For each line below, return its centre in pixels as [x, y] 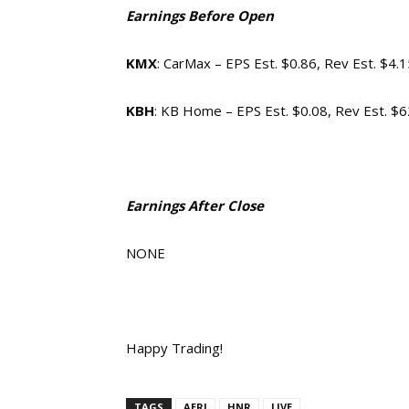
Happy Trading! [174, 348]
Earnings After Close [195, 205]
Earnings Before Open [200, 16]
